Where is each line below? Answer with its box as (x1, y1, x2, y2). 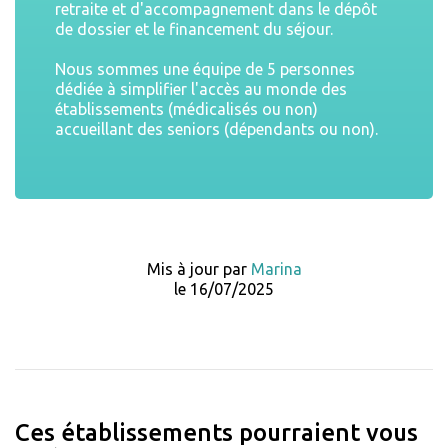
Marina (250, 259, 302, 278)
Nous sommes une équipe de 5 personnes (55, 59, 355, 78)
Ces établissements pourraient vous (15, 418, 418, 446)
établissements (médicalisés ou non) (55, 99, 318, 118)
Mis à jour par (146, 259, 251, 278)
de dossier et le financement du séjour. (55, 19, 333, 38)
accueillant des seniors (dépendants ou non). (55, 119, 378, 138)
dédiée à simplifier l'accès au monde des (55, 79, 347, 98)
